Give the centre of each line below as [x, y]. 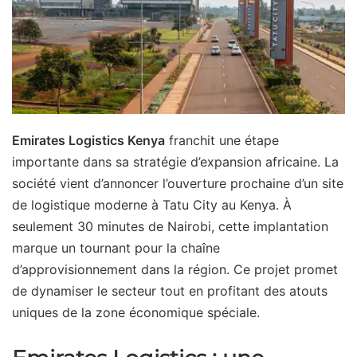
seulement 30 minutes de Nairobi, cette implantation [170, 226]
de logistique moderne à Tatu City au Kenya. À [152, 204]
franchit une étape [222, 140]
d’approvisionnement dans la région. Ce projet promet [175, 269]
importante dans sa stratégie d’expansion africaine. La [175, 161]
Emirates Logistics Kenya [88, 140]
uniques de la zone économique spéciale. [136, 312]
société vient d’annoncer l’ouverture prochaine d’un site [178, 183]
